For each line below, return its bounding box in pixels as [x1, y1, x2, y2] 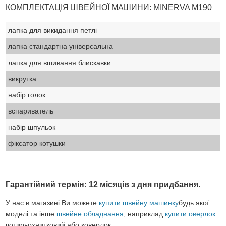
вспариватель [8, 106, 54, 115]
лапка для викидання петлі [8, 26, 97, 34]
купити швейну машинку [99, 198, 179, 207]
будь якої [179, 198, 209, 207]
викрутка [8, 74, 37, 83]
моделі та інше [6, 209, 57, 218]
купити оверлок [165, 209, 216, 218]
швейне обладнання [56, 209, 124, 218]
